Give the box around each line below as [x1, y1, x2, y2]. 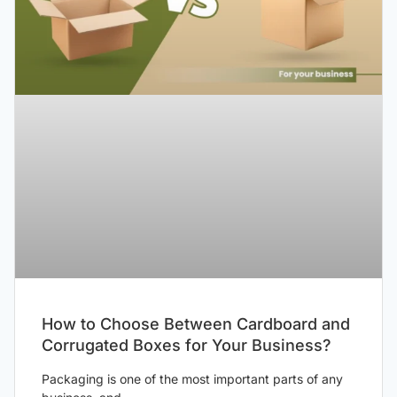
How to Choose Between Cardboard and [42, 315, 350, 334]
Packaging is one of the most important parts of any [42, 371, 343, 387]
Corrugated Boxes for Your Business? [42, 336, 331, 355]
